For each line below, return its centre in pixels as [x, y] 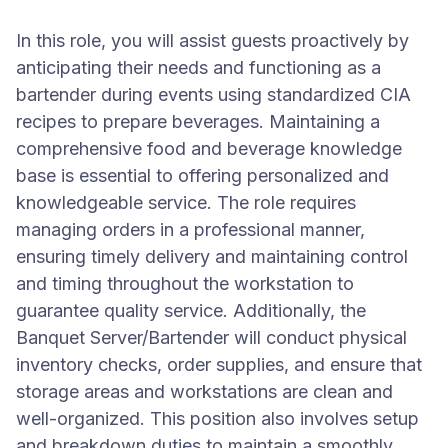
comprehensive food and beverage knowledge [209, 148]
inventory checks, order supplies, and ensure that [219, 364]
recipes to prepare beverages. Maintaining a [198, 121]
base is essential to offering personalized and [202, 175]
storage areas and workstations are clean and [204, 391]
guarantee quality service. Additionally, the [191, 310]
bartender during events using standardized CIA [213, 94]
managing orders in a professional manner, [190, 229]
